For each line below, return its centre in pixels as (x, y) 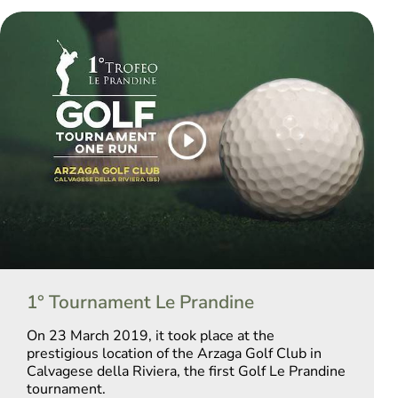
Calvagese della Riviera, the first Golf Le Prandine (186, 371)
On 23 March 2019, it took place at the (151, 336)
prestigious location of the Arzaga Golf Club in (174, 354)
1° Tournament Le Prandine (140, 302)
